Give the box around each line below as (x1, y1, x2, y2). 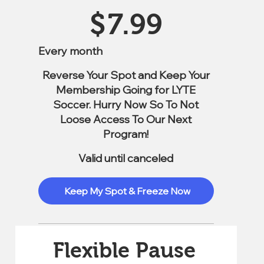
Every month (38, 44, 103, 58)
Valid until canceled (78, 151, 174, 166)
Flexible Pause (53, 239, 196, 263)
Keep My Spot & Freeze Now (64, 185, 190, 197)
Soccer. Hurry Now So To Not (53, 98, 199, 112)
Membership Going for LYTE (56, 83, 196, 97)
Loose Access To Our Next (60, 113, 192, 127)
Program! (103, 127, 149, 141)
